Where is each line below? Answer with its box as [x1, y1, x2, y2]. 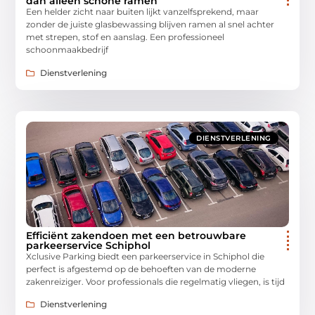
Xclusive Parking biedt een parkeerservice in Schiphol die [26, 250, 265, 262]
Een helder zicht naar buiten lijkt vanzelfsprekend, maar [26, 6, 259, 18]
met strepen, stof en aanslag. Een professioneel [26, 32, 225, 43]
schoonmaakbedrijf [26, 44, 109, 56]
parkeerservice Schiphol [26, 238, 151, 252]
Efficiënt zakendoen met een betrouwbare [26, 229, 247, 242]
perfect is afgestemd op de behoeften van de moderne [26, 263, 257, 274]
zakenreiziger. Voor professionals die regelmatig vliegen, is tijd [26, 276, 285, 287]
